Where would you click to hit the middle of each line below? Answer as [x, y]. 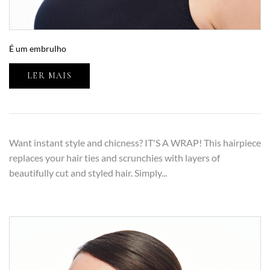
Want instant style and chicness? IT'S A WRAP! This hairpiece [135, 143]
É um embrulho [38, 49]
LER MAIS [50, 76]
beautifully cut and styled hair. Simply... [88, 173]
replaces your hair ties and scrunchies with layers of [115, 158]
